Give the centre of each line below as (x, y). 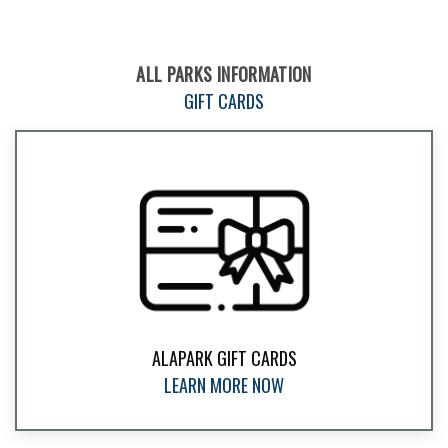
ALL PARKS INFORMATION (224, 73)
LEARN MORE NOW (224, 384)
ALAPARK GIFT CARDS (224, 357)
